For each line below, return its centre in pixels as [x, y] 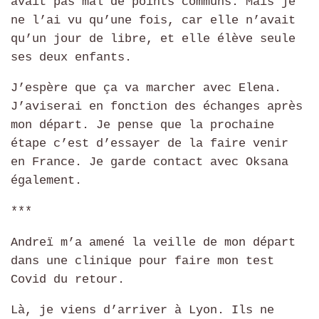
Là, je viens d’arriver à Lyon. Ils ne [142, 310]
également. [46, 181]
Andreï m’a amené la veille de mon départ [153, 242]
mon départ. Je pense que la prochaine [142, 125]
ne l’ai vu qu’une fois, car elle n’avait [153, 20]
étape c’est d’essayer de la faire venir [150, 143]
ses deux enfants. [71, 57]
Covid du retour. [68, 279]
